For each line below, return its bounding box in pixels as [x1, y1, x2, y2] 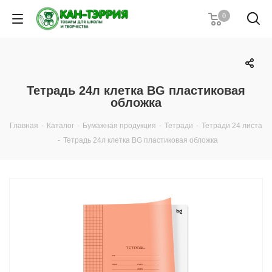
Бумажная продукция [83, 121, 156, 130]
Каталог [47, 121, 74, 130]
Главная [10, 121, 38, 130]
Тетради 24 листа [202, 121, 262, 130]
